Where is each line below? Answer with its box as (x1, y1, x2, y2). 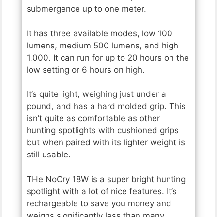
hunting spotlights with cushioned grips (27, 125, 179, 136)
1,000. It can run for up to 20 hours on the (27, 52, 189, 62)
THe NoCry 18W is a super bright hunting (27, 174, 186, 184)
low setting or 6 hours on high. (27, 64, 145, 75)
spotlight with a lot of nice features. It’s (27, 186, 177, 196)
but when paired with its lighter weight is (27, 138, 185, 148)
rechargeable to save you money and (27, 198, 171, 208)
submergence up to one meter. (27, 4, 146, 14)
